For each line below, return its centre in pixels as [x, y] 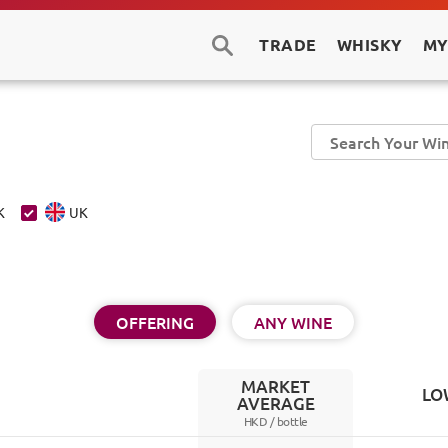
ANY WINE [293, 321]
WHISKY [369, 44]
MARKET [276, 386]
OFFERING [155, 321]
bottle [292, 420]
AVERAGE [275, 403]
